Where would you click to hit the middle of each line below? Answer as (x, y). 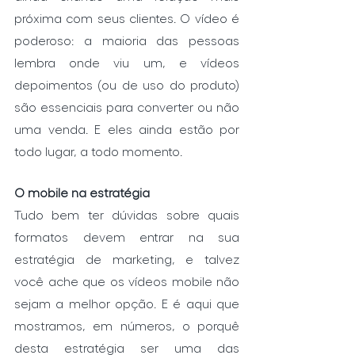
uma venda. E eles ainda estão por (127, 129)
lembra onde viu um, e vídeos (127, 63)
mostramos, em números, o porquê (127, 326)
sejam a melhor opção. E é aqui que (127, 303)
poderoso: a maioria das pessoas (127, 40)
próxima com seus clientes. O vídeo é (127, 18)
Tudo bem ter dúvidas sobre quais (127, 215)
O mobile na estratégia (82, 193)
